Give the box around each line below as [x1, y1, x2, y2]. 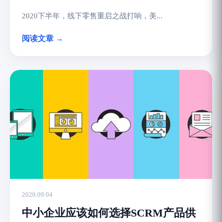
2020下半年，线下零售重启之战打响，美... [22, 12, 163, 20]
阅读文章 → [22, 34, 63, 43]
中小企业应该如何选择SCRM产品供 [22, 207, 196, 219]
